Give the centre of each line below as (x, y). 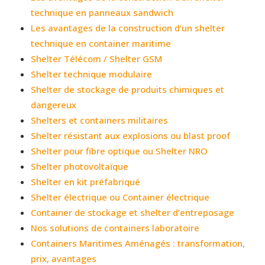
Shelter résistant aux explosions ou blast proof (131, 135)
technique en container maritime (101, 43)
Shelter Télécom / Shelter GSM (97, 58)
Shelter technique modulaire (92, 74)
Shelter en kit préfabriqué (86, 181)
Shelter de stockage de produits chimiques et (128, 89)
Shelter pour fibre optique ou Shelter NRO (119, 151)
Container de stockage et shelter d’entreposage (133, 212)
